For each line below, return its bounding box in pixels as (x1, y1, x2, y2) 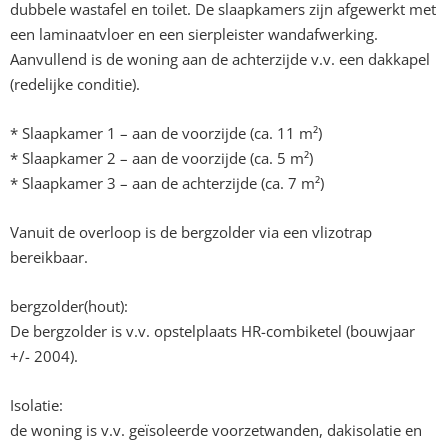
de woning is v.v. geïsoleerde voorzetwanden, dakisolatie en (10, 420, 422, 440)
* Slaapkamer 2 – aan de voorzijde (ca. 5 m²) (10, 148, 313, 168)
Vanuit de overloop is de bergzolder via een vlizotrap (10, 222, 372, 242)
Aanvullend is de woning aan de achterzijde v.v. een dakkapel (10, 49, 430, 69)
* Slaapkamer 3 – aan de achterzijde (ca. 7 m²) (10, 173, 324, 193)
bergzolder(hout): (10, 296, 128, 316)
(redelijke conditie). (10, 74, 140, 94)
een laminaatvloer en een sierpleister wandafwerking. (10, 24, 378, 44)
